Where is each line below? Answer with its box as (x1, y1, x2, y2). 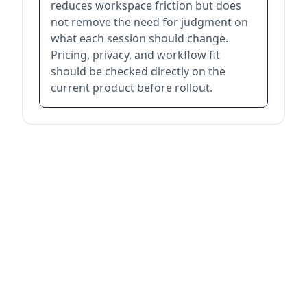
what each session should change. (51, 30, 228, 46)
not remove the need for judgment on (51, 14, 248, 29)
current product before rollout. (51, 79, 212, 95)
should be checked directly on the (51, 63, 225, 79)
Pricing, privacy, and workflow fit (51, 47, 220, 62)
